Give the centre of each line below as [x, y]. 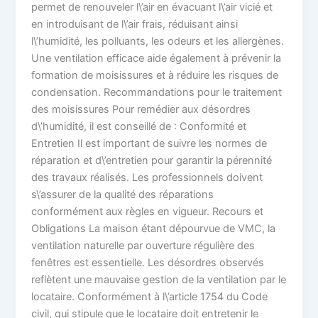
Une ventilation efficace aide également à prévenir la [157, 58]
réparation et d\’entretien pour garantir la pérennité [152, 160]
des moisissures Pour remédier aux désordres [141, 109]
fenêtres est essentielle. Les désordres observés [148, 262]
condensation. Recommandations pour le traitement [157, 92]
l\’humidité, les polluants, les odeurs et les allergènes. [158, 41]
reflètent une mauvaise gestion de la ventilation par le [159, 279]
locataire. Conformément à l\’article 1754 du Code [150, 296]
